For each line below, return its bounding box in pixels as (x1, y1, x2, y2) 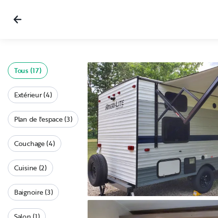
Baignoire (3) (14, 187, 53, 197)
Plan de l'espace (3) (14, 114, 73, 124)
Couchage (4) (14, 138, 55, 148)
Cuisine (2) (14, 163, 47, 173)
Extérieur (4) (14, 90, 52, 100)
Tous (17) (14, 65, 42, 75)
